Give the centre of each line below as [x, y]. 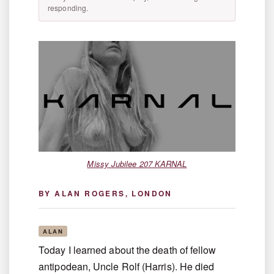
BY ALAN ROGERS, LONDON [106, 194]
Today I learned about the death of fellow [128, 250]
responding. [68, 8]
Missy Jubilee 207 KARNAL [137, 164]
